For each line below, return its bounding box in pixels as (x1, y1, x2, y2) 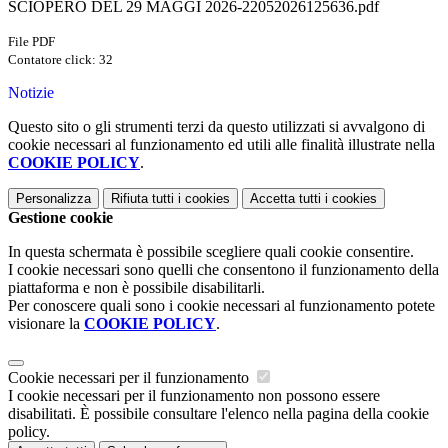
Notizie (8, 84, 54, 102)
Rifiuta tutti (111, 191, 174, 207)
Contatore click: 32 (8, 52, 113, 68)
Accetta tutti (250, 191, 321, 207)
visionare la (8, 315, 84, 333)
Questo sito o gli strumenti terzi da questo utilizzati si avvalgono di (8, 118, 425, 136)
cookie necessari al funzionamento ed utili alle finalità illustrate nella (8, 136, 435, 154)
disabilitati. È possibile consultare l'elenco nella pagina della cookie (8, 405, 429, 423)
